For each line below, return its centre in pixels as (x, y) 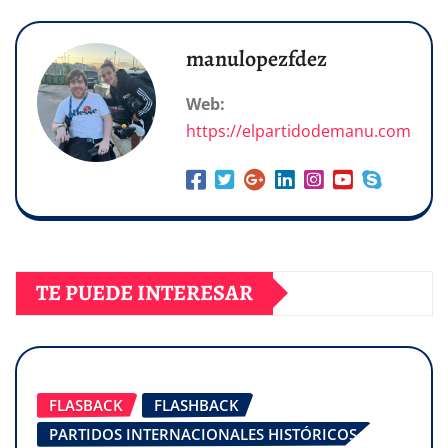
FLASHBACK (196, 404)
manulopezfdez (256, 58)
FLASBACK (86, 404)
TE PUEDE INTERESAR (144, 292)
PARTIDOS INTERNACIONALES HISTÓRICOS (203, 433)
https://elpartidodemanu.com (298, 130)
